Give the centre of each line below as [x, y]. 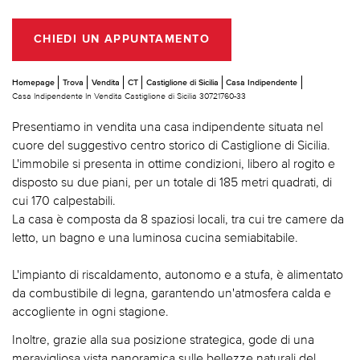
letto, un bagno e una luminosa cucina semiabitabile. [155, 237]
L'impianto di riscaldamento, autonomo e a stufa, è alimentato [178, 274]
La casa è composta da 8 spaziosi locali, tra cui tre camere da [178, 218]
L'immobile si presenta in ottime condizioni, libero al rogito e [174, 163]
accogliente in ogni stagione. [90, 311]
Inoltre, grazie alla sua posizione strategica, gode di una [163, 339]
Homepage [33, 82]
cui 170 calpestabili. [64, 200]
